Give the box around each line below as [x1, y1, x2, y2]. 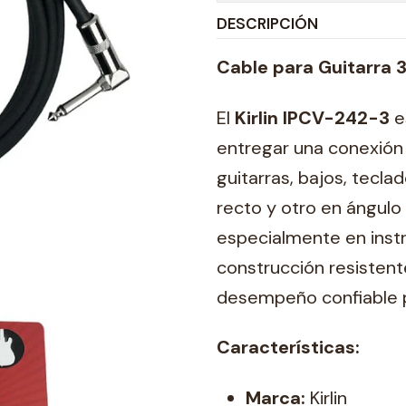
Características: [217, 335, 360, 360]
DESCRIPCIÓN [217, 13, 318, 34]
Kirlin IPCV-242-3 [235, 105, 390, 130]
